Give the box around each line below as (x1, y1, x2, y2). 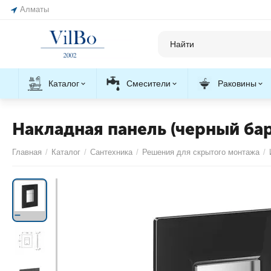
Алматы (20, 5, 50, 14)
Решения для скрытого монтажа (142, 148, 260, 157)
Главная (12, 148, 42, 157)
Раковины (218, 79, 257, 88)
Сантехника (90, 148, 133, 157)
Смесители (126, 79, 171, 88)
